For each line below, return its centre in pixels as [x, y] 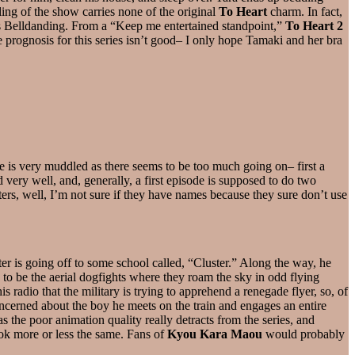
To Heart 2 [314, 25]
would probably [303, 334]
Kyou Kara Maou [215, 334]
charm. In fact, [305, 11]
